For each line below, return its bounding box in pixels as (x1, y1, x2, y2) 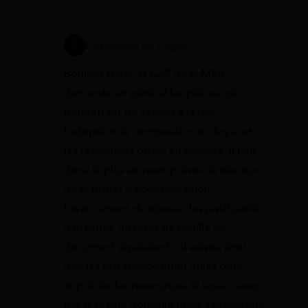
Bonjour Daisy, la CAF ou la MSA (64, 67, 225, 81)
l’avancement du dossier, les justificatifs (64, 201, 258, 216)
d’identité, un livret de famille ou (64, 221, 226, 235)
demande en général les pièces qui (64, 86, 237, 100)
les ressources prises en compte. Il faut (64, 144, 256, 158)
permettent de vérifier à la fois (64, 105, 215, 120)
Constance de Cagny (86, 38, 189, 53)
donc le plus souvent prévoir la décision (64, 163, 262, 177)
